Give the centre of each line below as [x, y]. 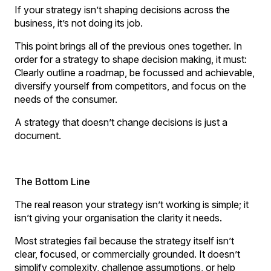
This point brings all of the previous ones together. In [128, 46]
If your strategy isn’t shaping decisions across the [122, 9]
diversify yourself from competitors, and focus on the [130, 86]
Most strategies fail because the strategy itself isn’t [124, 240]
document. [38, 135]
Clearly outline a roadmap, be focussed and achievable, [135, 72]
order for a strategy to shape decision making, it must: [131, 59]
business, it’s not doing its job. [79, 23]
